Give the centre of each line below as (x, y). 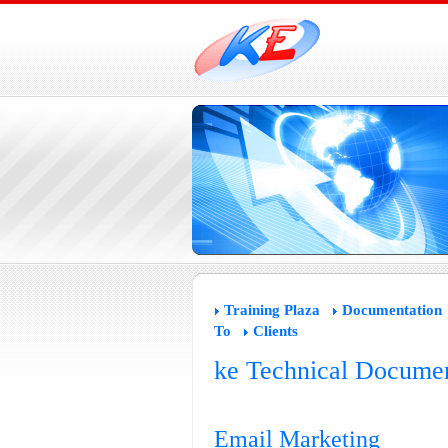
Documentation (391, 310)
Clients (275, 331)
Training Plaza (271, 310)
